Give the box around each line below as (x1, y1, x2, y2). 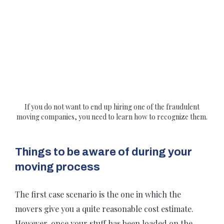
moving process (15, 160, 100, 173)
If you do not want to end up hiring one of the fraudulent (24, 101, 199, 111)
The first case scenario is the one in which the (15, 188, 181, 199)
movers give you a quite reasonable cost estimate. (15, 203, 193, 214)
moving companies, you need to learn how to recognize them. (16, 111, 207, 121)
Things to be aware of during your (15, 145, 192, 158)
